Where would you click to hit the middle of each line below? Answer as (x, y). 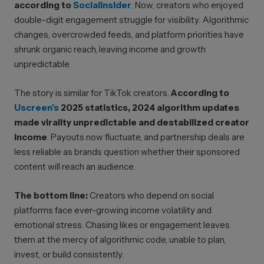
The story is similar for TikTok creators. (93, 93)
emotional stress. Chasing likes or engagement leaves (122, 225)
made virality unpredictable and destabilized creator (132, 122)
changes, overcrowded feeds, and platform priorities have (129, 34)
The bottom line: (51, 195)
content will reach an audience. (75, 166)
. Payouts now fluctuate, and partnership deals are (146, 137)
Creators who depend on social (151, 195)
